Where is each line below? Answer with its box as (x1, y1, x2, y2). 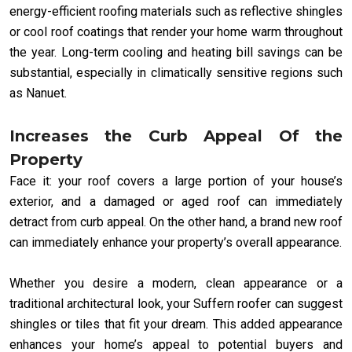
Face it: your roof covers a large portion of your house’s (9, 173, 343, 189)
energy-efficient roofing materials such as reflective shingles (9, 3, 343, 19)
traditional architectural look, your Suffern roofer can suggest (9, 295, 343, 311)
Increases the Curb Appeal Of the (9, 126, 343, 145)
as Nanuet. (9, 85, 67, 101)
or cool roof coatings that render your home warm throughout (9, 24, 343, 39)
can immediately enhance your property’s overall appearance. (9, 234, 342, 250)
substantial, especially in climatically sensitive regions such (9, 64, 343, 80)
